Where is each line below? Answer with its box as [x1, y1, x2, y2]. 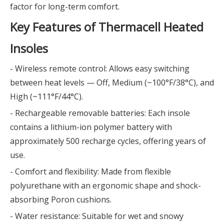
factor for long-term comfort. [10, 1, 119, 12]
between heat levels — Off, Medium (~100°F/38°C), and [10, 77, 214, 88]
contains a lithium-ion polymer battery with [10, 121, 172, 132]
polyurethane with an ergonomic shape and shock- [10, 180, 201, 191]
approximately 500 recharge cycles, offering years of [10, 135, 206, 146]
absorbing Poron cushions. [10, 194, 111, 205]
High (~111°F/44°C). [10, 91, 83, 102]
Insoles [10, 40, 48, 56]
